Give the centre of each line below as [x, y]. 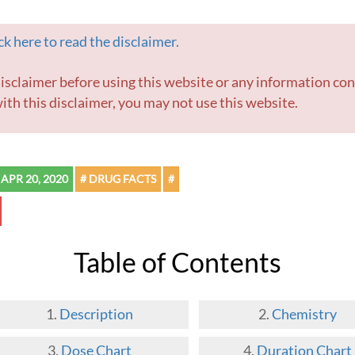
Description [96, 315]
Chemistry [304, 315]
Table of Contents [184, 262]
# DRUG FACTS [118, 179]
